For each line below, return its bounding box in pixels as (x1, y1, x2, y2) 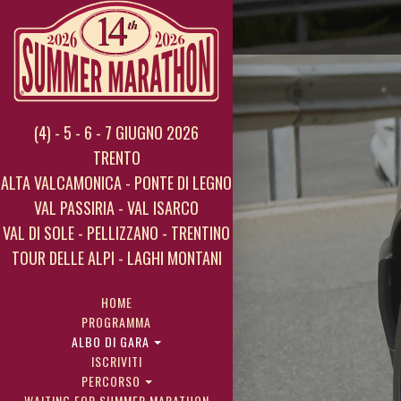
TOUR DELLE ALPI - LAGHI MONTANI (11, 246, 222, 269)
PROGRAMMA (81, 312, 151, 331)
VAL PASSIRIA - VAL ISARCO (34, 196, 199, 219)
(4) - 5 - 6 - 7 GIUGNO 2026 (34, 121, 199, 144)
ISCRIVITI (90, 352, 142, 371)
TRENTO (92, 146, 141, 169)
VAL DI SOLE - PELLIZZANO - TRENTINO (3, 221, 230, 244)
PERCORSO (81, 371, 144, 390)
